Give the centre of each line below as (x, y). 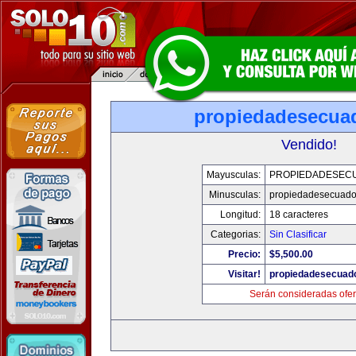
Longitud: (240, 215)
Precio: (244, 254)
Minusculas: (235, 195)
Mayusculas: (234, 175)
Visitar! (244, 274)
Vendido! (309, 145)
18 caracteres (299, 215)
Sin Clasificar (298, 234)
